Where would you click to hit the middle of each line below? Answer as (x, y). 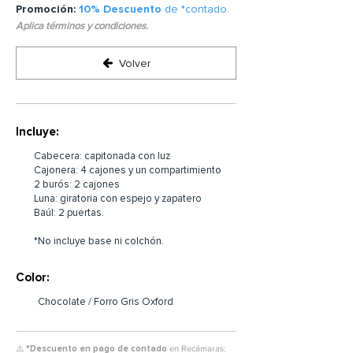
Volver (135, 63)
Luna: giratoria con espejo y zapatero (118, 199)
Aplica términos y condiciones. (82, 26)
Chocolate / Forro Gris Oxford (106, 302)
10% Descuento (122, 9)
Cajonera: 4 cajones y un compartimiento (128, 170)
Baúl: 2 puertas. (69, 213)
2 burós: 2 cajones (77, 184)
